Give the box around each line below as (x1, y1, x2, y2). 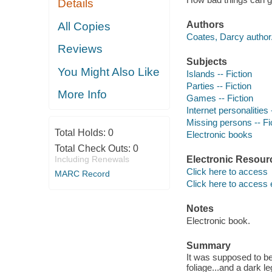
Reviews (58, 42, 103, 56)
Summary (186, 240, 231, 251)
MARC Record (54, 168, 110, 178)
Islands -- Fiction (186, 68, 252, 79)
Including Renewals (54, 154, 129, 164)
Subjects (186, 56, 227, 67)
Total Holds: (54, 127, 108, 138)
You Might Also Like (58, 65, 160, 78)
